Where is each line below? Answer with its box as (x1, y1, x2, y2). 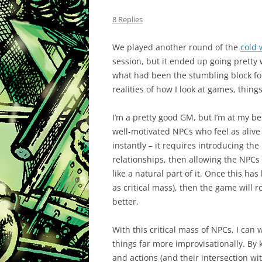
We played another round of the (112, 42, 240, 53)
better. (112, 196, 139, 207)
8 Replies (112, 14, 143, 25)
